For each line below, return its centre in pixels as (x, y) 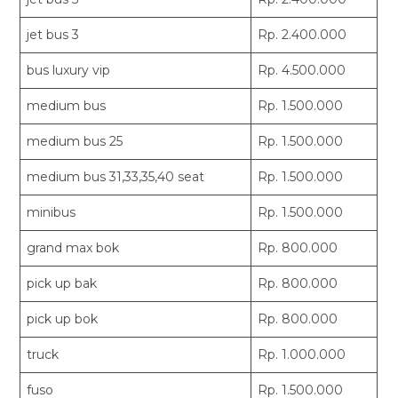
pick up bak (62, 284)
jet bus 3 (53, 35)
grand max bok (73, 248)
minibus (52, 213)
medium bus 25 (75, 142)
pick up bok (63, 319)
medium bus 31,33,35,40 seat (116, 177)
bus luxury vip (69, 71)
